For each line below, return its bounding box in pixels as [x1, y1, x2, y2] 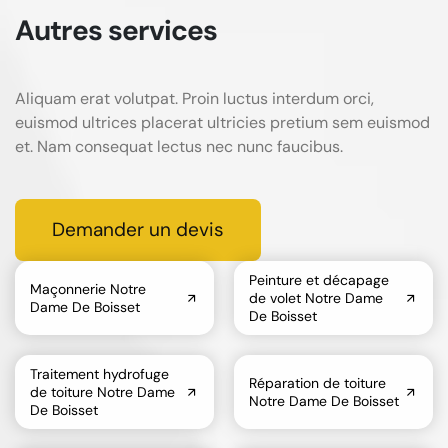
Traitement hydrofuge [30, 364, 169, 383]
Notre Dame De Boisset [249, 391, 399, 410]
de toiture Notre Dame [30, 382, 175, 401]
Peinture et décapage [249, 270, 389, 289]
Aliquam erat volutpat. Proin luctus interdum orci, [15, 87, 374, 109]
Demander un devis [52, 216, 224, 242]
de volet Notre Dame [249, 288, 383, 307]
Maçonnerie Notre [30, 279, 146, 298]
